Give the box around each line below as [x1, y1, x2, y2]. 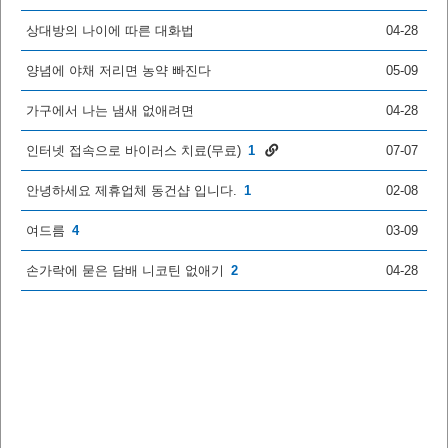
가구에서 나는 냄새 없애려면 [26, 102, 198, 118]
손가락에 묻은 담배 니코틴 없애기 [26, 262, 228, 278]
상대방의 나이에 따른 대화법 [26, 22, 198, 38]
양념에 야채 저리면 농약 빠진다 [26, 62, 215, 78]
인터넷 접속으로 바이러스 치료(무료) [26, 142, 245, 158]
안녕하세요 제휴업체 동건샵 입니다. [26, 182, 241, 198]
